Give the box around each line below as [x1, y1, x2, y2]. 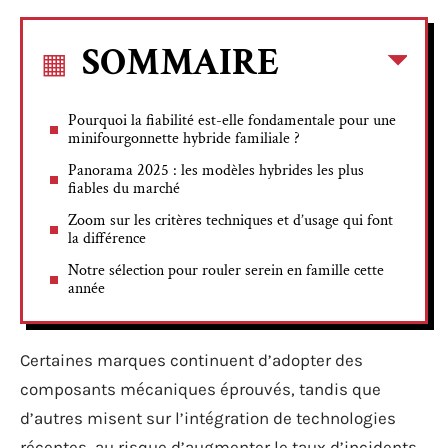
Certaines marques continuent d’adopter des [20, 350, 363, 370]
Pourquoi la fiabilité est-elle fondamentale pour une [68, 109, 396, 131]
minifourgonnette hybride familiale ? [68, 127, 300, 149]
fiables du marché [68, 177, 180, 199]
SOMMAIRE [82, 37, 279, 87]
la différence [68, 227, 146, 249]
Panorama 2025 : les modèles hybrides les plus [68, 159, 364, 181]
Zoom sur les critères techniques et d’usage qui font [68, 209, 393, 231]
